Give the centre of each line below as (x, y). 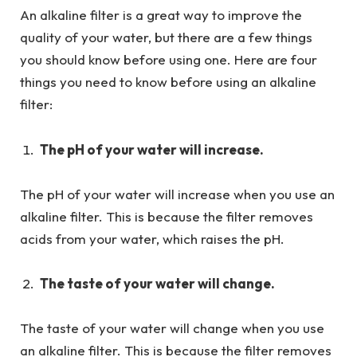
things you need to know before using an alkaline (168, 82)
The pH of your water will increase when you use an (177, 194)
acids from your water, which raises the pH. (152, 238)
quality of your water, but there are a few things (166, 37)
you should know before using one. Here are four (169, 60)
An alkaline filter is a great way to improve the (161, 15)
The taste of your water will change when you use (172, 328)
